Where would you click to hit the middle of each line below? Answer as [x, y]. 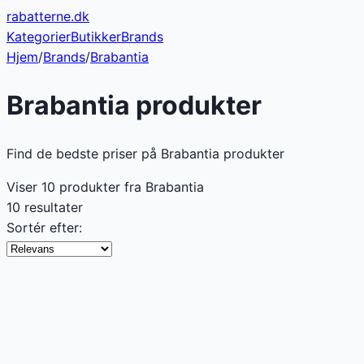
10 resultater [45, 207]
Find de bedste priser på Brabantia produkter [145, 153]
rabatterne [39, 16]
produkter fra [100, 186]
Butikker [96, 37]
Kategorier [39, 37]
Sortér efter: [44, 227]
